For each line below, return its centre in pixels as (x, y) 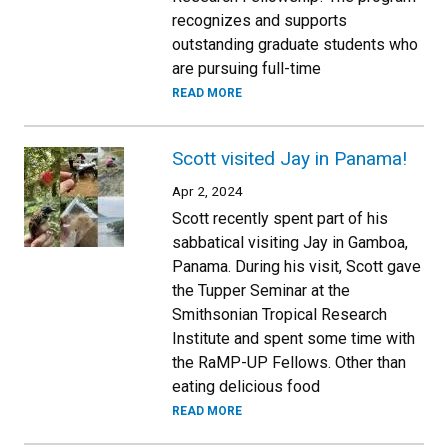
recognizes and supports (259, 20)
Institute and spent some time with (293, 338)
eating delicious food (246, 386)
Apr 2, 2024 (207, 191)
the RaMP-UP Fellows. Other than (289, 362)
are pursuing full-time (246, 68)
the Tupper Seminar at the (261, 290)
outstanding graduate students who (295, 44)
